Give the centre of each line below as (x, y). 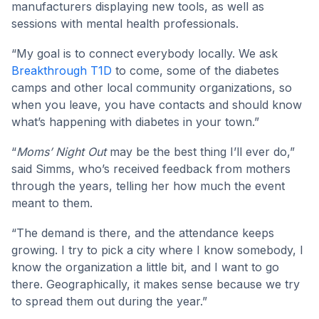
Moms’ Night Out (61, 152)
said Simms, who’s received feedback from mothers (151, 169)
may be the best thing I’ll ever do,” (200, 152)
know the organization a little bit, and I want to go (145, 267)
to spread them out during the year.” (109, 302)
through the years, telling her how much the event (148, 186)
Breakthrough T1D (62, 71)
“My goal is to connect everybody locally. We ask (145, 54)
